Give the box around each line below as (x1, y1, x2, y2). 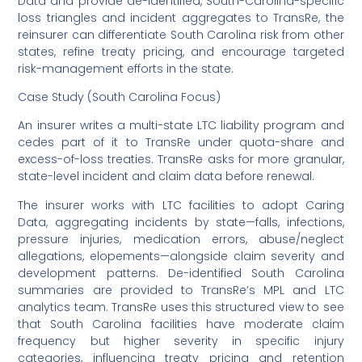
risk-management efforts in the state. (18, 60, 234, 77)
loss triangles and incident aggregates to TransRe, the (18, 9, 344, 26)
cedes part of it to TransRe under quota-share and (18, 134, 344, 151)
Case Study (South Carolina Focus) (18, 89, 221, 105)
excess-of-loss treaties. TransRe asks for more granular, (18, 151, 344, 168)
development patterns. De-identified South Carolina (18, 264, 344, 281)
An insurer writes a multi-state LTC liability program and (18, 117, 344, 134)
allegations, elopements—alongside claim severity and (18, 247, 344, 264)
